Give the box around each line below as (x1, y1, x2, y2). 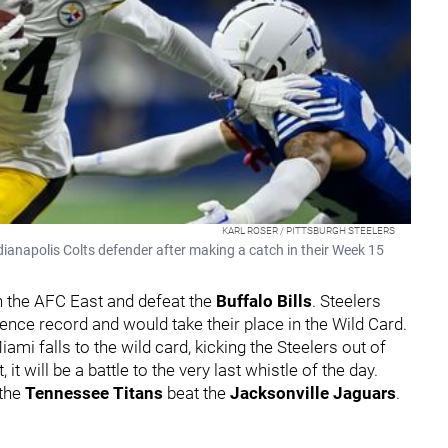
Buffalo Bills (216, 290, 312, 311)
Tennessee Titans (25, 382, 167, 403)
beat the (167, 382, 230, 403)
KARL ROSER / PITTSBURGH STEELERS (221, 224, 395, 236)
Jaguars (333, 382, 396, 403)
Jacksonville (230, 382, 333, 403)
